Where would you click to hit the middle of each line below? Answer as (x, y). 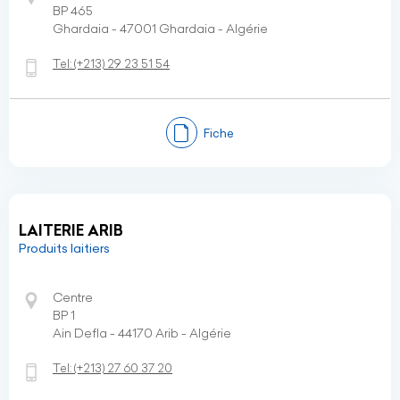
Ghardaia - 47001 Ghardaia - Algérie (160, 29)
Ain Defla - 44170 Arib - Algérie (142, 333)
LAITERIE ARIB (71, 230)
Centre (73, 297)
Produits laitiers (64, 248)
